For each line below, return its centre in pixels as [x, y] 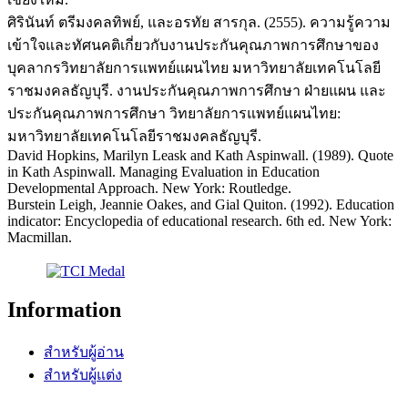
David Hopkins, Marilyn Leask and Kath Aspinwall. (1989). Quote [200, 155]
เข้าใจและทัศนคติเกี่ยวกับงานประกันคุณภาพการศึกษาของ [193, 45]
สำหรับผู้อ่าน [84, 352]
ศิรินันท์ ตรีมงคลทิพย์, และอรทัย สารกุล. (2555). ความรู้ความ [199, 22]
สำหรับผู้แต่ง [83, 374]
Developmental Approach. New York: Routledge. [149, 188]
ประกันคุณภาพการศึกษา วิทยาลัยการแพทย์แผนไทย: [174, 113]
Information [64, 310]
